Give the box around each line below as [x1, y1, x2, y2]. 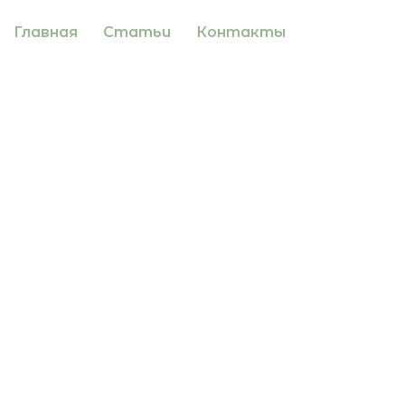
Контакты [196, 23, 286, 41]
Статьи [103, 23, 171, 41]
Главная [14, 23, 78, 41]
